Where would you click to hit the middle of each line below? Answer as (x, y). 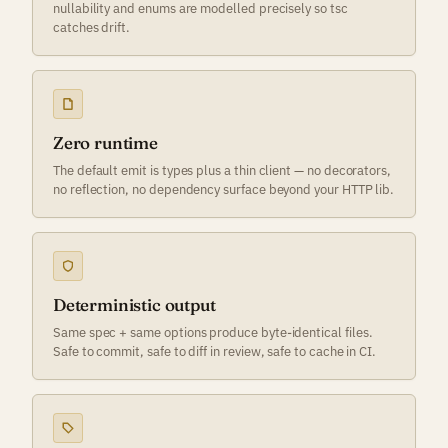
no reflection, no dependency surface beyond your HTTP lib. (224, 189)
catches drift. (92, 27)
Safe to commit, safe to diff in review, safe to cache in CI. (215, 351)
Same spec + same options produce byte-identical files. (213, 332)
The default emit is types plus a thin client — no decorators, (222, 170)
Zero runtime (105, 142)
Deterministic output (134, 304)
